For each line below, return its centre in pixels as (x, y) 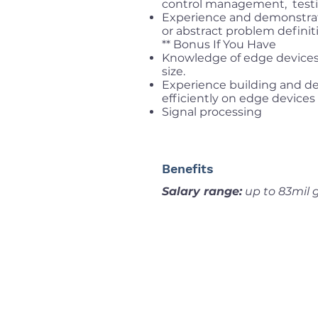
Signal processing (212, 112)
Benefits (188, 169)
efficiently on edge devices (238, 98)
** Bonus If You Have (219, 44)
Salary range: (202, 191)
